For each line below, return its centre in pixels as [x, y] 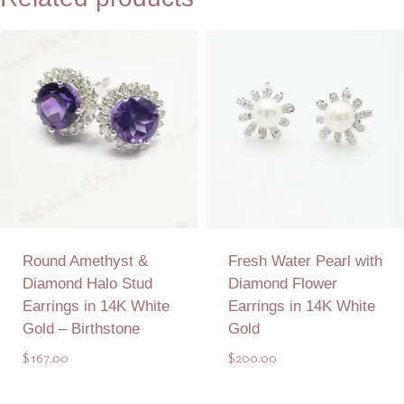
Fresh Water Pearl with [305, 261]
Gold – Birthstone [81, 328]
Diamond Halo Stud [87, 283]
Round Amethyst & [85, 261]
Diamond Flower [282, 283]
